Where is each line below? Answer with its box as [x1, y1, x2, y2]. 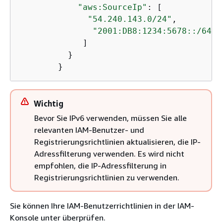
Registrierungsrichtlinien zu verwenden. [34, 172, 179, 182]
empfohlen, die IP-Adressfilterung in [34, 160, 166, 170]
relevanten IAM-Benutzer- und [34, 124, 144, 135]
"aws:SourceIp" [78, 2, 147, 12]
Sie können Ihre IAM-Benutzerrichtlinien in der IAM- [10, 200, 194, 211]
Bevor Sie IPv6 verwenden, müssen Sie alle [34, 112, 187, 123]
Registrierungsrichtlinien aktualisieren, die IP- [34, 136, 201, 147]
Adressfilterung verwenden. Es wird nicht [34, 148, 184, 159]
